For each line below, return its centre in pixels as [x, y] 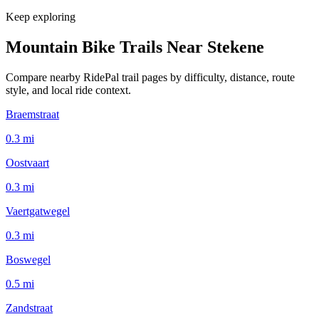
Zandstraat [29, 308]
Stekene [236, 47]
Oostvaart [27, 162]
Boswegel [28, 259]
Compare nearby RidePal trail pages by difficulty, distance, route [150, 77]
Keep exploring [41, 16]
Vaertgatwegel [38, 211]
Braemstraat [32, 114]
